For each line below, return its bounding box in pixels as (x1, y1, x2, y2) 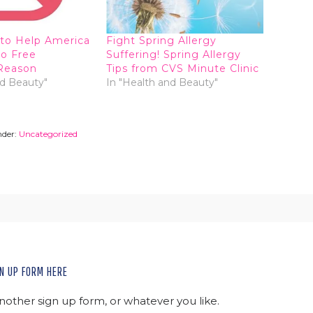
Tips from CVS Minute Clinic (106, 61, 260, 75)
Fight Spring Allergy (106, 34, 217, 47)
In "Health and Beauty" (106, 75, 219, 89)
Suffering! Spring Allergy (106, 48, 242, 61)
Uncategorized (18, 128, 78, 139)
